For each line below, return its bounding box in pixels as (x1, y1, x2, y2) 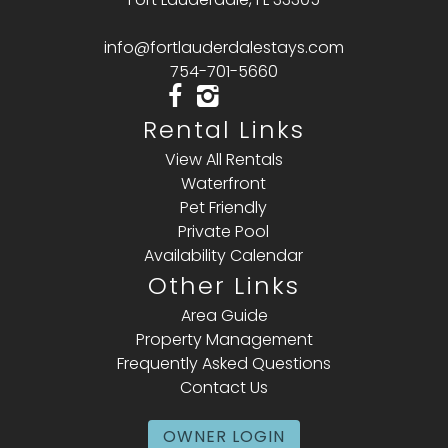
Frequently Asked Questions (117, 351, 331, 375)
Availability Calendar (144, 243, 304, 267)
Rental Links (142, 112, 306, 146)
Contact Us (180, 375, 268, 399)
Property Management (135, 327, 313, 351)
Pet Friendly (180, 195, 268, 219)
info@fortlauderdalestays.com (104, 35, 344, 59)
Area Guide (180, 303, 268, 327)
